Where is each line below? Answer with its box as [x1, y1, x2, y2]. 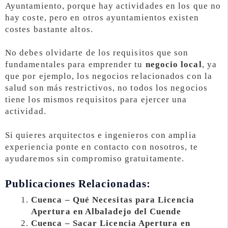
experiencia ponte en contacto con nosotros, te [5, 142, 198, 152]
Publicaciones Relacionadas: [5, 178, 151, 190]
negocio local [145, 60, 202, 70]
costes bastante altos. [5, 24, 93, 34]
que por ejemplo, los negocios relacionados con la [5, 71, 212, 81]
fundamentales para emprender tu [5, 60, 146, 70]
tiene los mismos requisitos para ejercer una [5, 95, 187, 105]
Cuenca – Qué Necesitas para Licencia [31, 195, 194, 205]
